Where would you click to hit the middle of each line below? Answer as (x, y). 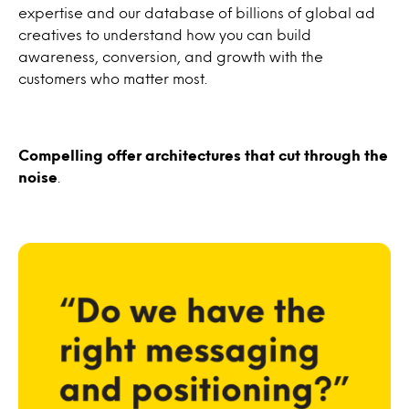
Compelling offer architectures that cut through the (203, 155)
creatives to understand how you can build (165, 35)
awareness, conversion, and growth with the (171, 57)
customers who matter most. (113, 79)
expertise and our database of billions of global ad (197, 13)
